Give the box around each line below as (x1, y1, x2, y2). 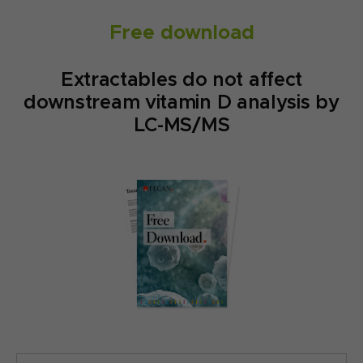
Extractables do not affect (60, 67, 303, 92)
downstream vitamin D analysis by (23, 90, 340, 114)
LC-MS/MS (133, 113, 230, 137)
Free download (109, 20, 254, 45)
